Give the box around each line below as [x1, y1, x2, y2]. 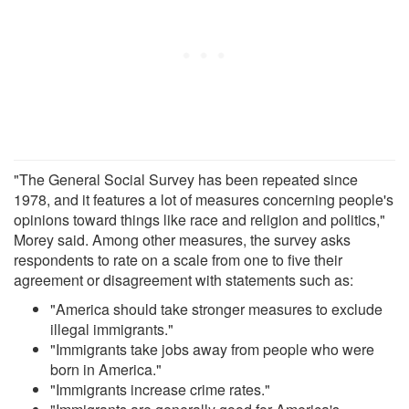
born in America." [50, 358, 162, 380]
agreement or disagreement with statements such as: [14, 268, 353, 290]
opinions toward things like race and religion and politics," [14, 208, 385, 230]
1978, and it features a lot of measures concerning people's [14, 188, 393, 210]
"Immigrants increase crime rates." [50, 378, 270, 400]
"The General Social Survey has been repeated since [14, 168, 358, 190]
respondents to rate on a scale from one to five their [14, 248, 342, 270]
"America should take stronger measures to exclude [50, 298, 383, 320]
